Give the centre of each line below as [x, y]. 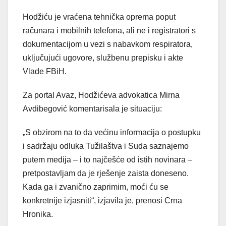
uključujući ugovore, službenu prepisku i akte [103, 58]
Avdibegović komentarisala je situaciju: [92, 108]
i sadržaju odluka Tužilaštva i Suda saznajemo [106, 146]
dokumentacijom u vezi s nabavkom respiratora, [108, 44]
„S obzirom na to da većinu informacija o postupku [112, 132]
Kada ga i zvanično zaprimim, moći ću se [96, 187]
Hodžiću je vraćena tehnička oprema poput [99, 17]
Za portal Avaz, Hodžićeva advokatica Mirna [101, 95]
